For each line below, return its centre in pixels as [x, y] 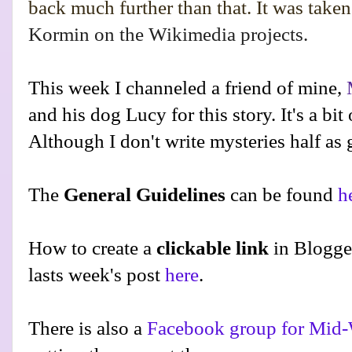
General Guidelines [145, 194]
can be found [282, 194]
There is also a [88, 328]
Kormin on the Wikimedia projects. [170, 34]
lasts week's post [97, 274]
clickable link [215, 247]
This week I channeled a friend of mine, [187, 87]
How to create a [92, 247]
